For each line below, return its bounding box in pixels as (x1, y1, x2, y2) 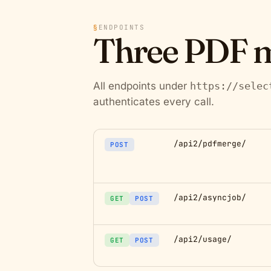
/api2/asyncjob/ (174, 192, 246, 203)
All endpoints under (93, 80, 190, 92)
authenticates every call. (93, 96, 214, 108)
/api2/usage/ (174, 234, 232, 244)
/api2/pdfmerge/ (174, 139, 246, 149)
